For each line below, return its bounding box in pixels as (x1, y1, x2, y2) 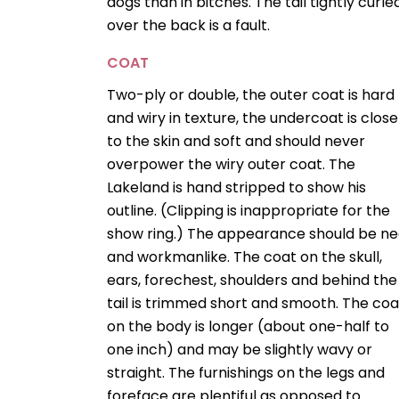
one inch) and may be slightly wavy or (107, 339, 373, 361)
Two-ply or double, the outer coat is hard (107, 85, 395, 106)
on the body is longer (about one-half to (107, 316, 390, 338)
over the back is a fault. (107, 15, 271, 37)
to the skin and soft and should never (107, 131, 366, 152)
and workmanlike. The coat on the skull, (107, 247, 383, 268)
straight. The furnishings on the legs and (107, 362, 386, 384)
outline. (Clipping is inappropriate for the (107, 200, 391, 222)
